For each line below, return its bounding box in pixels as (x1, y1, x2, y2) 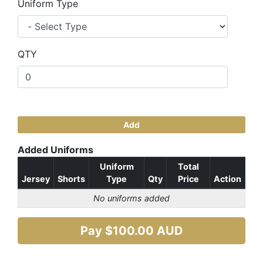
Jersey (22, 174, 50, 184)
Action (214, 174, 241, 184)
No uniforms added (93, 193, 170, 203)
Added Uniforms (18, 144, 93, 156)
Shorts (58, 174, 85, 184)
